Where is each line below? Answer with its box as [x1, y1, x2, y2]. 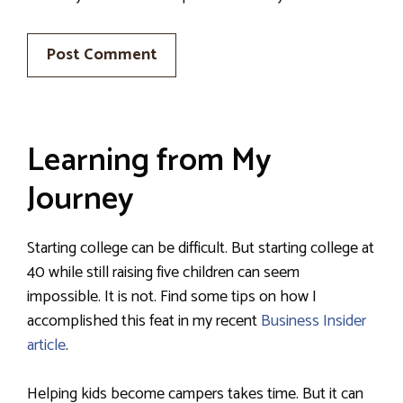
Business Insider [261, 308, 366, 336]
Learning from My [27, 134, 272, 188]
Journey [27, 173, 134, 227]
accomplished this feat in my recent [27, 308, 261, 336]
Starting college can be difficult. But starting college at [27, 235, 374, 263]
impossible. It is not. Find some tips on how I [27, 283, 317, 311]
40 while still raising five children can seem [27, 259, 300, 287]
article [27, 332, 66, 360]
